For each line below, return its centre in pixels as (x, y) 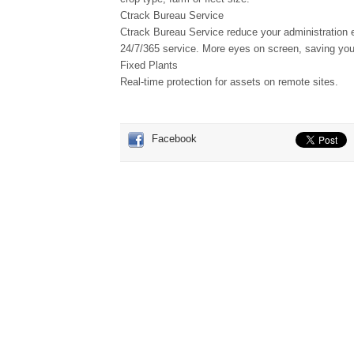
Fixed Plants (149, 65)
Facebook (174, 139)
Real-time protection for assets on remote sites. (229, 82)
